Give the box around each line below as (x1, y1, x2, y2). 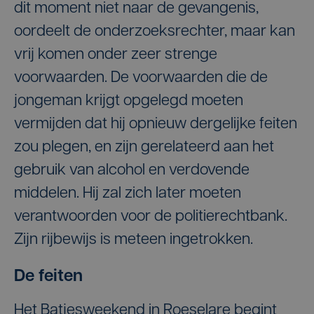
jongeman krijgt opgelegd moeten (14, 93, 243, 109)
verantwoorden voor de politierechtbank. (14, 208, 287, 225)
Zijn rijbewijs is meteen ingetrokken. (14, 231, 253, 248)
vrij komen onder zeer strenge (14, 46, 217, 63)
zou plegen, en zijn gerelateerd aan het (14, 139, 274, 156)
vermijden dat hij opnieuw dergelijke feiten (14, 116, 297, 132)
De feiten (14, 268, 83, 285)
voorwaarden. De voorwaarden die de (14, 69, 268, 86)
